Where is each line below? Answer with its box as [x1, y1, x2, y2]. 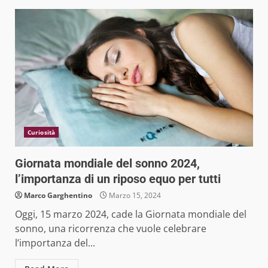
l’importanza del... [15, 236, 95, 250]
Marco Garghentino [24, 190, 92, 201]
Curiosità [28, 128, 55, 137]
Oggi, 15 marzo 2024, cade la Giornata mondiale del [15, 208, 246, 221]
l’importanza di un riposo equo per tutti [15, 172, 221, 187]
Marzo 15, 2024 [107, 190, 161, 201]
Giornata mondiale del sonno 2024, [15, 156, 200, 171]
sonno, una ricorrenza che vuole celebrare [15, 222, 206, 236]
